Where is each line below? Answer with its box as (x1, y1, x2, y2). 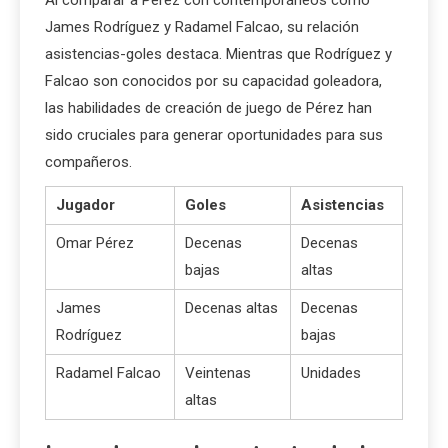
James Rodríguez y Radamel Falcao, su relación (45, 17, 359, 36)
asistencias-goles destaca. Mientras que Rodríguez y (45, 44, 392, 63)
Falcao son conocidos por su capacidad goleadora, (45, 71, 382, 90)
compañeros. (45, 152, 132, 171)
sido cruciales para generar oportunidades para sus (45, 125, 383, 144)
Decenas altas (185, 298, 278, 317)
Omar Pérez (56, 233, 134, 252)
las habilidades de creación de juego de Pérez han (45, 98, 372, 117)
